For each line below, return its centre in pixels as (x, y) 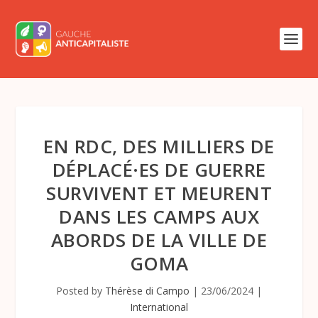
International (159, 307)
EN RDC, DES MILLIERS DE (159, 146)
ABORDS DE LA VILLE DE (159, 240)
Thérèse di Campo (147, 291)
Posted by (81, 291)
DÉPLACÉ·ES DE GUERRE (159, 170)
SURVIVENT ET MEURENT (159, 193)
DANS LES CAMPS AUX (159, 216)
